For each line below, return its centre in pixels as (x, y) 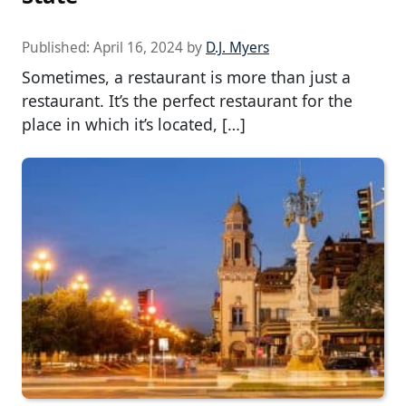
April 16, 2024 (138, 47)
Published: (58, 47)
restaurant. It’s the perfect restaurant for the (187, 100)
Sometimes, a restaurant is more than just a (186, 77)
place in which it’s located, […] (134, 124)
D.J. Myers (237, 47)
